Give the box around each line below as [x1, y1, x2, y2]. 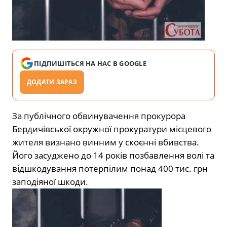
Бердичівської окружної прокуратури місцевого [12, 123, 211, 135]
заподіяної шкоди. [12, 175, 88, 187]
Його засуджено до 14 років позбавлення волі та [12, 149, 214, 161]
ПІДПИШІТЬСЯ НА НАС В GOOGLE [34, 58, 147, 68]
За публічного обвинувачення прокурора [12, 109, 185, 122]
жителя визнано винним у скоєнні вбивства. [12, 136, 199, 148]
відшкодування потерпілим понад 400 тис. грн [12, 162, 208, 174]
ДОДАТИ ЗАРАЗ [27, 77, 77, 86]
